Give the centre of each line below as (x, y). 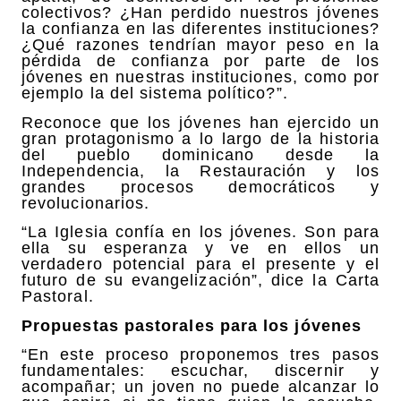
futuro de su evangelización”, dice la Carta (200, 281)
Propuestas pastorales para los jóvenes (192, 325)
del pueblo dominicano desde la (200, 154)
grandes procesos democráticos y (200, 187)
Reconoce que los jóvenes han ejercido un (200, 122)
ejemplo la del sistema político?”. (155, 94)
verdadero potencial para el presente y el (200, 264)
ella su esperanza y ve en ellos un (200, 248)
